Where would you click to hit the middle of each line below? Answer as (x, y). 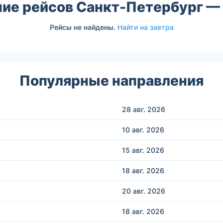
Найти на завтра (145, 27)
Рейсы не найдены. (83, 27)
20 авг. (135, 191)
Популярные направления (111, 80)
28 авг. (135, 109)
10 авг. (134, 129)
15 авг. (134, 150)
